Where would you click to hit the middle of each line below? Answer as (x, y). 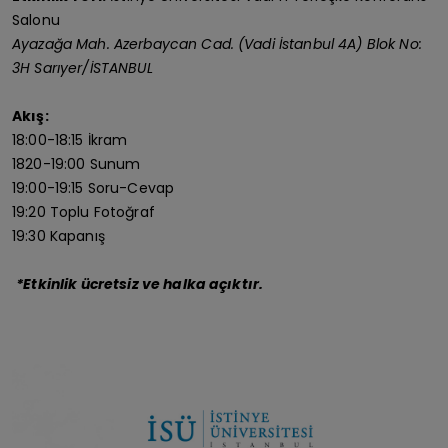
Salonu (38, 20)
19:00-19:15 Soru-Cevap (93, 188)
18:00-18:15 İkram (70, 140)
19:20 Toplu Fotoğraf (83, 212)
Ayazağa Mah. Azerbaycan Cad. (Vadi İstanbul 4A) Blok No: (217, 44)
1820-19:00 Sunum (76, 164)
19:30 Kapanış (58, 236)
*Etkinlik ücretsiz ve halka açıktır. (140, 284)
